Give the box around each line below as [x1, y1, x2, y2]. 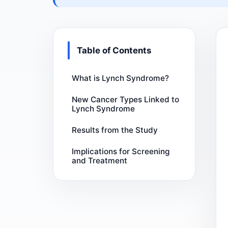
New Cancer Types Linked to [72, 94, 180, 104]
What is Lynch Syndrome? [72, 73, 169, 83]
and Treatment [72, 155, 128, 165]
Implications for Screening [72, 146, 170, 156]
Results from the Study [72, 125, 158, 135]
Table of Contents [76, 45, 151, 55]
